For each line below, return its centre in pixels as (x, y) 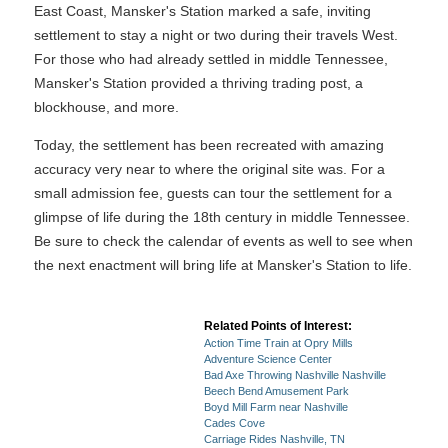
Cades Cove (234, 423)
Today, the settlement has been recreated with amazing (209, 145)
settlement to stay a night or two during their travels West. (216, 35)
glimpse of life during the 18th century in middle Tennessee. (222, 217)
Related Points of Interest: (278, 326)
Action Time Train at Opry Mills (278, 343)
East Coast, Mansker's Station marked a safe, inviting (202, 11)
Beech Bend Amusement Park (276, 391)
